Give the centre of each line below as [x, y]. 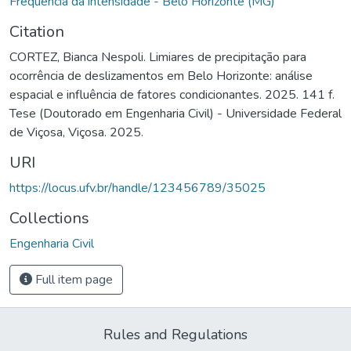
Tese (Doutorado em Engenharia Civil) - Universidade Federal [175, 113]
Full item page [72, 279]
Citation [37, 31]
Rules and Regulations [175, 334]
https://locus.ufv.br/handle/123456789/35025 [138, 188]
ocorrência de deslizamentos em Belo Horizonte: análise [161, 76]
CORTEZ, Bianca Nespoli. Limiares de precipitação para [158, 57]
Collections [49, 218]
